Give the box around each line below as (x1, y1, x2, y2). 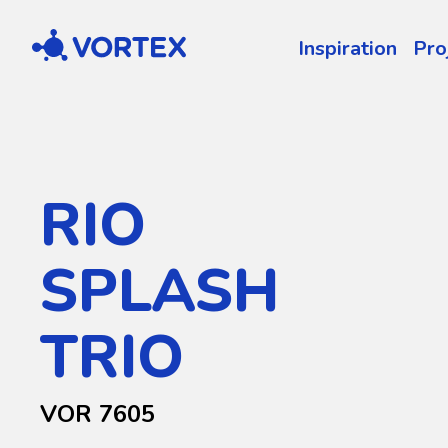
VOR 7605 (40, 398, 155, 430)
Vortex (31, 27, 78, 50)
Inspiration (298, 34, 397, 62)
